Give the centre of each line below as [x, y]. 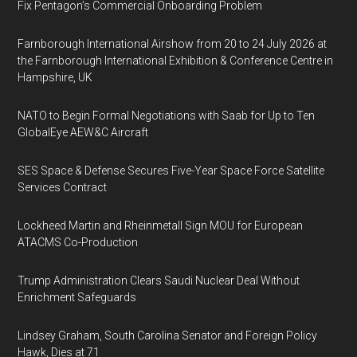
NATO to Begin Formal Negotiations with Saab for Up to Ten [167, 116]
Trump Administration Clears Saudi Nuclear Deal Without [159, 280]
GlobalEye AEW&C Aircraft [83, 132]
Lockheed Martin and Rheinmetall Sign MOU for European [161, 226]
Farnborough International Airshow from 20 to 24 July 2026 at [173, 44]
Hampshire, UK [55, 77]
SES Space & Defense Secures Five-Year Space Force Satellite [171, 171]
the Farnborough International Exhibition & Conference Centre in [176, 61]
